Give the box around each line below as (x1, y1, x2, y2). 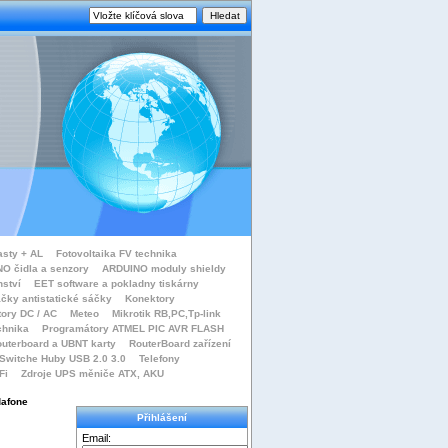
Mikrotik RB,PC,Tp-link (112, 308, 221, 319)
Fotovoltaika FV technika (56, 248, 177, 259)
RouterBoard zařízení (129, 338, 231, 349)
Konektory (124, 293, 175, 304)
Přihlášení (137, 412, 187, 423)
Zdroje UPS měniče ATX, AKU (21, 368, 164, 379)
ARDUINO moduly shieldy (102, 263, 226, 274)
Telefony (139, 353, 180, 364)
